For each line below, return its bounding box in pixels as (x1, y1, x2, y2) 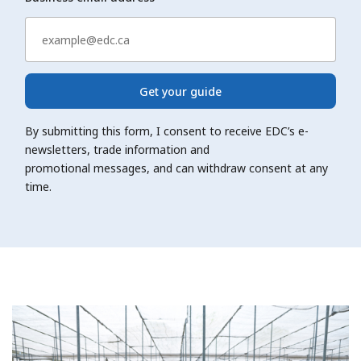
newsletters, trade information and (25, 142, 210, 158)
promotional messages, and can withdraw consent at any (25, 160, 328, 176)
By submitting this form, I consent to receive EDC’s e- (25, 123, 309, 139)
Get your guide (139, 83, 222, 99)
